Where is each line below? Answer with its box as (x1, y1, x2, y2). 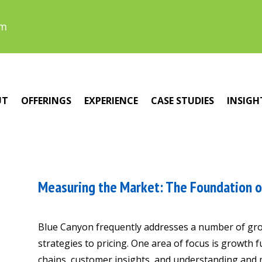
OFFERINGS (20, 94, 71, 108)
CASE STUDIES (150, 94, 214, 108)
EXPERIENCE (84, 94, 138, 108)
